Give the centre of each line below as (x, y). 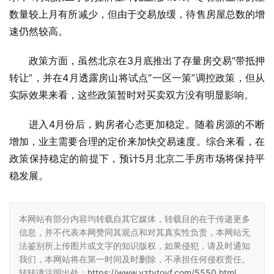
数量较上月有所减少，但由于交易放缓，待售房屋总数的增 (137, 14)
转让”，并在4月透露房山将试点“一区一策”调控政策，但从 (137, 78)
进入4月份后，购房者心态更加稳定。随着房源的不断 (147, 124)
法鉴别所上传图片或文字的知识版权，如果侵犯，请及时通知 (135, 246)
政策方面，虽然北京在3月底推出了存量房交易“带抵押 (147, 61)
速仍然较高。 (39, 31)
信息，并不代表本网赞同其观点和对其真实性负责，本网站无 (135, 232)
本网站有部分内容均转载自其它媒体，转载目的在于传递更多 (135, 219)
